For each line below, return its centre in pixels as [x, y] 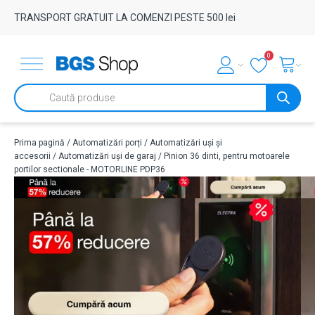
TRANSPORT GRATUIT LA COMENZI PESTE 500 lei [125, 18]
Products [31, 94]
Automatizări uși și [186, 143]
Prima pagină [39, 143]
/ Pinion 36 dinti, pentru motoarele [223, 156]
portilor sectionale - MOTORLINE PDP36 [90, 169]
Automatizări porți [107, 143]
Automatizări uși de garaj [107, 156]
